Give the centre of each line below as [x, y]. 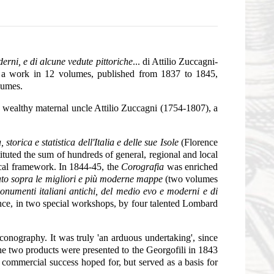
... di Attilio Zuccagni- [175, 61]
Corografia [143, 166]
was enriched [191, 166]
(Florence [198, 142]
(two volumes [190, 179]
